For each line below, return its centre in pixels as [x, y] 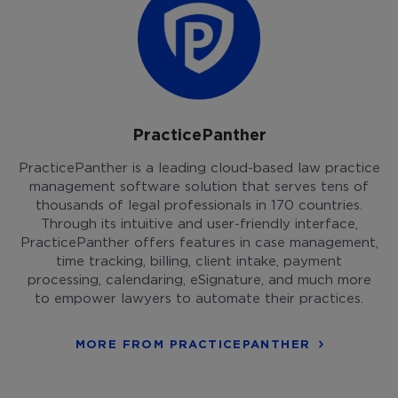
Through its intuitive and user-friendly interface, [199, 223]
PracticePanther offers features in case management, [199, 241]
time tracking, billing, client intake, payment [199, 260]
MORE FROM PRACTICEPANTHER [193, 343]
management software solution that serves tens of [199, 185]
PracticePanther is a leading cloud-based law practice [199, 167]
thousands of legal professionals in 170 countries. [199, 204]
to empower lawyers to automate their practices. [199, 297]
